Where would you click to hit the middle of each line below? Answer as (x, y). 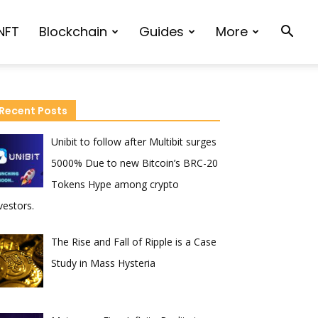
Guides (161, 32)
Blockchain (73, 32)
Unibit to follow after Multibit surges (133, 142)
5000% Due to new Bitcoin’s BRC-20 (134, 163)
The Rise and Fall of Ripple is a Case (133, 242)
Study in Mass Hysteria (103, 263)
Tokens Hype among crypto (115, 184)
